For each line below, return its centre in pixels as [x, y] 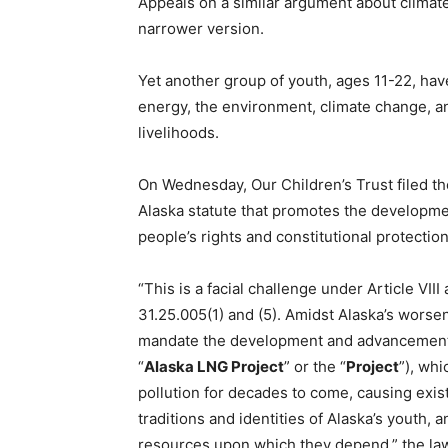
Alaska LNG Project [214, 366]
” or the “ [315, 366]
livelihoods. [178, 132]
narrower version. [201, 28]
